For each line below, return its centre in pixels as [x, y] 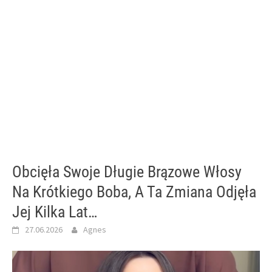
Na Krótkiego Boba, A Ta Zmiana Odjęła [134, 192]
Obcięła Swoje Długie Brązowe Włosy [127, 172]
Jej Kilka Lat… [55, 212]
